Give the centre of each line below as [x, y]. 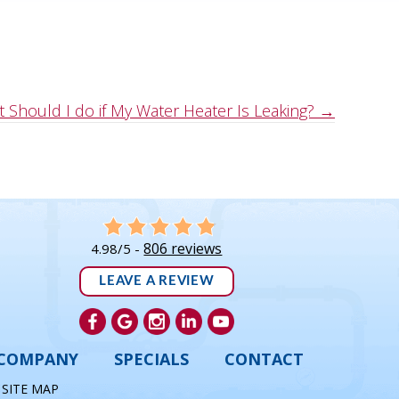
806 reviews [183, 249]
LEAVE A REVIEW [157, 281]
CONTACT [264, 359]
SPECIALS [151, 359]
